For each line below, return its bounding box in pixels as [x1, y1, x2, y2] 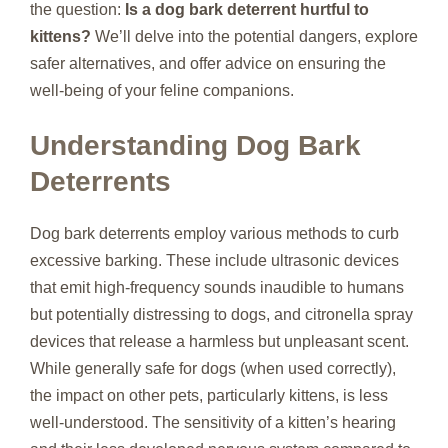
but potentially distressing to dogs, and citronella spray [30, 306, 413, 323]
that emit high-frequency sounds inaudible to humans [30, 279, 404, 296]
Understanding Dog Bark [30, 130, 361, 161]
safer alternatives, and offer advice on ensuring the [30, 55, 386, 72]
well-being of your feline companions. [30, 82, 294, 99]
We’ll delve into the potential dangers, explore [91, 28, 418, 45]
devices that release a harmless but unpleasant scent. [30, 333, 409, 350]
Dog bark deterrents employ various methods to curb [30, 225, 399, 242]
